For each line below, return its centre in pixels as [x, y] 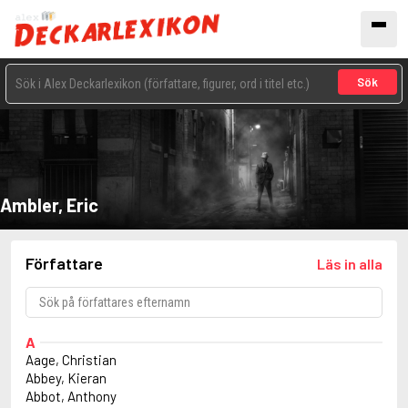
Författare [64, 263]
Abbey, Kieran [66, 378]
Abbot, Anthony [71, 396]
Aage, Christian [71, 360]
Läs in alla [350, 264]
